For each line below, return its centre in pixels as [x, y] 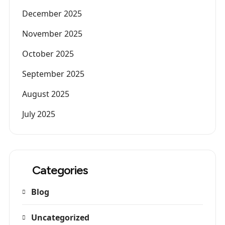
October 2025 [48, 54]
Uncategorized [60, 218]
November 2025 [52, 34]
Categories [60, 170]
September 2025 [53, 74]
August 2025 [46, 94]
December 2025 [52, 14]
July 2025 [39, 114]
